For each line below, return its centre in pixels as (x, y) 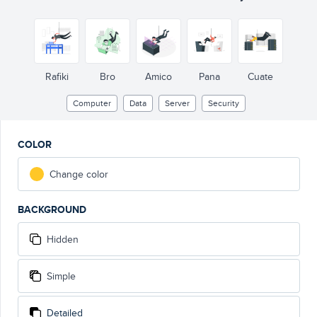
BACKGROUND (52, 209)
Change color (79, 174)
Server (177, 103)
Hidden (63, 239)
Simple (61, 276)
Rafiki (57, 76)
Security (223, 103)
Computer (92, 103)
